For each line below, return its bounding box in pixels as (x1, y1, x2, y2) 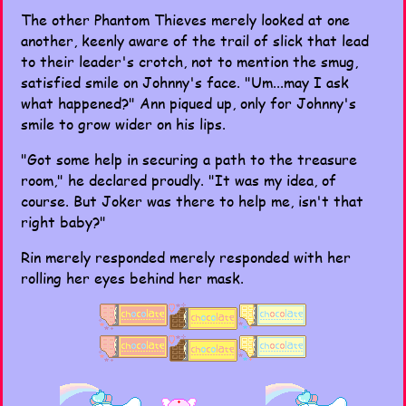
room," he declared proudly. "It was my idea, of (21, 169, 336, 190)
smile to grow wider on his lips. (21, 113, 226, 134)
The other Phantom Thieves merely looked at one (21, 9, 350, 30)
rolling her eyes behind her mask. (21, 267, 244, 288)
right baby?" (21, 211, 106, 232)
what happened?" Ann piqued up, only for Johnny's (21, 92, 356, 113)
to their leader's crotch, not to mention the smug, (21, 51, 358, 72)
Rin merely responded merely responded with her (21, 246, 351, 267)
